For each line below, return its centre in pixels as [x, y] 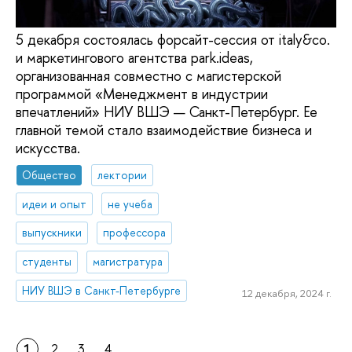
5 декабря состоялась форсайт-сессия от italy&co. [173, 40]
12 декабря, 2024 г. [286, 293]
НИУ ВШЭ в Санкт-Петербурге [102, 291]
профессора [135, 233]
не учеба [130, 203]
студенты [47, 262]
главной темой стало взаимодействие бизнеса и [164, 130]
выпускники [52, 233]
